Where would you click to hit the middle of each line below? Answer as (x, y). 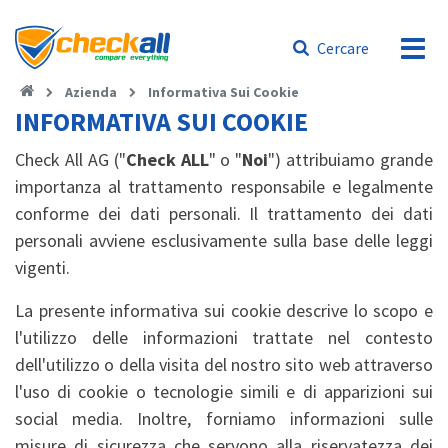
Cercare (343, 47)
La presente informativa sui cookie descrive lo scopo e (224, 310)
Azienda (91, 92)
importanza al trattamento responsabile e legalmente (224, 186)
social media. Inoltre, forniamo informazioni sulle (224, 418)
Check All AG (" (70, 159)
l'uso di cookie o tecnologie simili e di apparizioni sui (224, 391)
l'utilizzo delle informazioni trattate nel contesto (224, 337)
